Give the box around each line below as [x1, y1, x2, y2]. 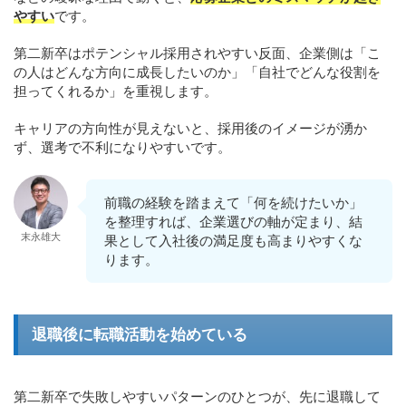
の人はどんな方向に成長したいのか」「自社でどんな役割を [14, 64, 381, 81]
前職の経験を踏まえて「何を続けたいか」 [104, 195, 362, 211]
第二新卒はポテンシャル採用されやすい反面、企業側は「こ [14, 45, 381, 62]
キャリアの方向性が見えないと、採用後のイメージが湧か [14, 121, 367, 137]
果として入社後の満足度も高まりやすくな [104, 233, 362, 249]
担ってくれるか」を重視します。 [14, 83, 217, 100]
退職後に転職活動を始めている [32, 326, 247, 344]
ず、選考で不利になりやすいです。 [14, 140, 231, 156]
